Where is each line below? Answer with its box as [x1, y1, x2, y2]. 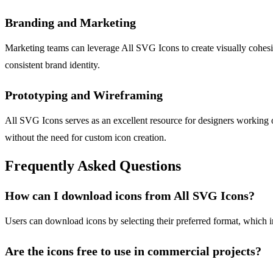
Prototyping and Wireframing [5, 88, 163, 102]
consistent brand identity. [5, 59, 100, 70]
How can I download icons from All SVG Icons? [5, 189, 255, 203]
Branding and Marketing [5, 15, 136, 29]
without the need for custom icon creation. [5, 132, 166, 143]
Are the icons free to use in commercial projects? [5, 244, 261, 258]
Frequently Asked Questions [5, 158, 181, 174]
